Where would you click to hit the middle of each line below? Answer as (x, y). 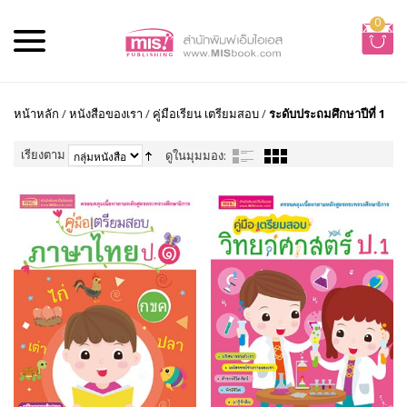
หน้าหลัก (36, 114)
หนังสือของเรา (106, 114)
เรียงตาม (43, 154)
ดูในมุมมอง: (196, 155)
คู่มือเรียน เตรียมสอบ (206, 114)
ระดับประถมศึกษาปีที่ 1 (327, 114)
